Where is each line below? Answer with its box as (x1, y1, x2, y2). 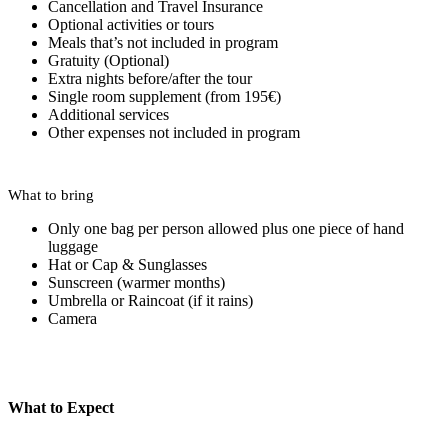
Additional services (48, 106, 169, 124)
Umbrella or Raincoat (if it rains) (48, 292, 253, 310)
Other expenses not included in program (48, 124, 300, 142)
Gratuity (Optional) (48, 52, 169, 70)
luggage (48, 238, 98, 256)
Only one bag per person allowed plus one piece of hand (48, 220, 404, 238)
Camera (48, 310, 97, 328)
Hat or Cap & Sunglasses (48, 256, 207, 274)
